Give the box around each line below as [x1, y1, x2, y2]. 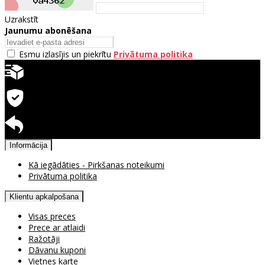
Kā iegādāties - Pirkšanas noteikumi [28, 159, 164, 170]
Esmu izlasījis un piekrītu [19, 48, 114, 60]
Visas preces [28, 210, 76, 222]
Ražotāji [28, 232, 60, 244]
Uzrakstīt [5, 13, 38, 25]
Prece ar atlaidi [28, 221, 85, 233]
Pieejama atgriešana [28, 127, 109, 138]
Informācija [9, 140, 47, 150]
